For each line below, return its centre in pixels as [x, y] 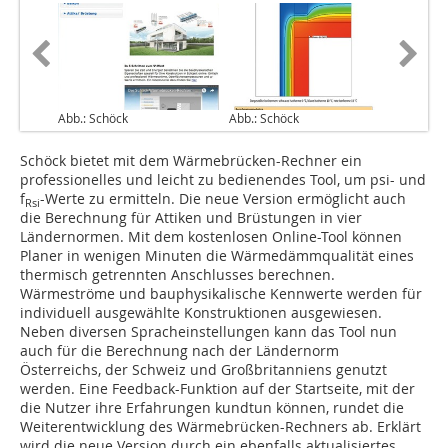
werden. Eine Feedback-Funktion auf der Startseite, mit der [217, 389]
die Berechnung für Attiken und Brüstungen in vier [191, 218]
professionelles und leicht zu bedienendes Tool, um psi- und [223, 180]
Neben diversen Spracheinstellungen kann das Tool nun [208, 332]
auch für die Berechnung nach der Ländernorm [179, 351]
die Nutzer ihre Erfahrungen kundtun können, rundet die [212, 408]
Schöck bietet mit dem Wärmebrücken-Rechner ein [191, 161]
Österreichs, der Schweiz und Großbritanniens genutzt [203, 370]
